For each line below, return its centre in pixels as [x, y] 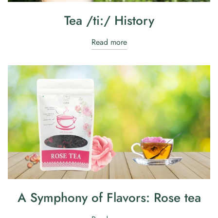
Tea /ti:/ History [109, 20]
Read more [109, 42]
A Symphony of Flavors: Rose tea [109, 197]
